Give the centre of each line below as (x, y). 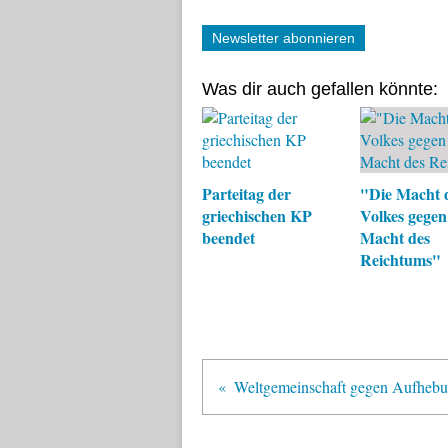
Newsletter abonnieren (283, 38)
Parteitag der (246, 193)
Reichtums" (400, 259)
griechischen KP (257, 215)
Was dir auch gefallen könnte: (320, 89)
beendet (228, 237)
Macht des (394, 237)
